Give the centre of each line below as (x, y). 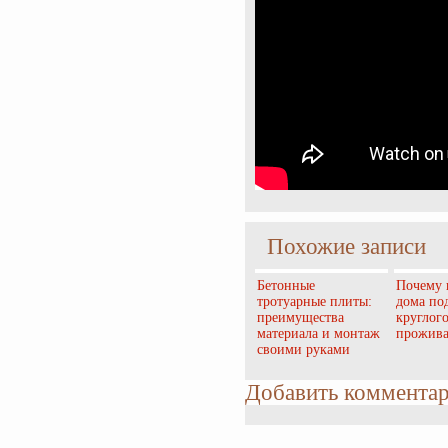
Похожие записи (346, 246)
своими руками (303, 349)
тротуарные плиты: (314, 301)
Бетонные (286, 285)
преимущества (300, 317)
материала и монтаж (318, 333)
